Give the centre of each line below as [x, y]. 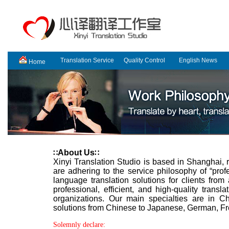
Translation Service [87, 60]
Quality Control [144, 60]
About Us [76, 153]
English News [198, 60]
